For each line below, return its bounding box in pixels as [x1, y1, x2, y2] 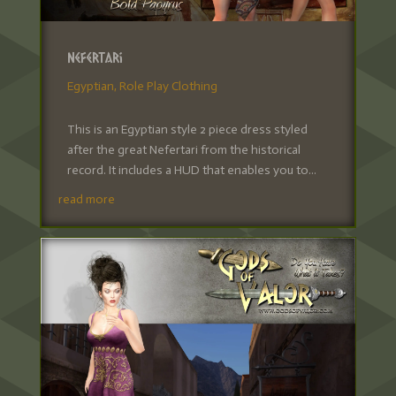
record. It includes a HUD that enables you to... [66, 162, 316, 178]
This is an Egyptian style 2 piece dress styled [66, 121, 308, 137]
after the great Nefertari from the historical [66, 141, 301, 157]
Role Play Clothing [118, 78, 217, 94]
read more [57, 191, 115, 207]
